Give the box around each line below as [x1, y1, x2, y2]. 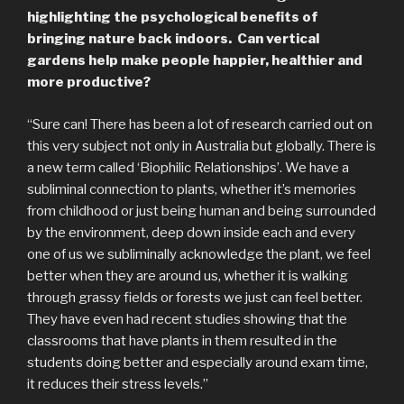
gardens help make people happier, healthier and [27, 52, 363, 69]
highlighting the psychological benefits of [27, 9, 318, 25]
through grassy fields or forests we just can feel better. [27, 289, 363, 306]
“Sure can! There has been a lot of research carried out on [27, 115, 372, 133]
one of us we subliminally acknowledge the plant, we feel [27, 245, 371, 262]
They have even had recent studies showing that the [27, 310, 347, 327]
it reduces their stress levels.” [27, 375, 208, 392]
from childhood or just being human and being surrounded [27, 202, 376, 219]
